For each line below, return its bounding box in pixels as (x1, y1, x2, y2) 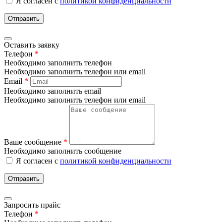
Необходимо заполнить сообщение (4, 146, 121, 155)
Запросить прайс (4, 200, 60, 209)
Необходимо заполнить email (4, 86, 101, 95)
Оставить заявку (4, 40, 59, 49)
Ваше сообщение (4, 137, 63, 146)
